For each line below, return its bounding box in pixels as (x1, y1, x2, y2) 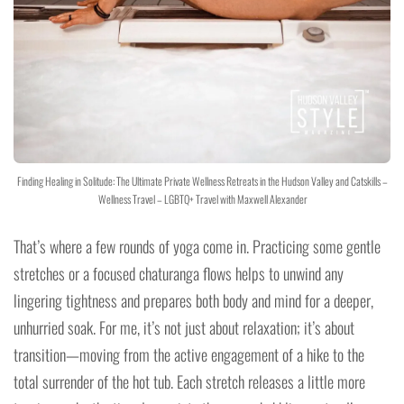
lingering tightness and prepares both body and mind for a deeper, (14, 288, 373, 312)
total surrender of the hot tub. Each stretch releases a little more (14, 369, 365, 393)
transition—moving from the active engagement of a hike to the (14, 342, 364, 366)
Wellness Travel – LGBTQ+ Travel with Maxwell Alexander (96, 190, 308, 207)
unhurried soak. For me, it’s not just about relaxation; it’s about (14, 315, 354, 339)
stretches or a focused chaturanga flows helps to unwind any (14, 261, 344, 285)
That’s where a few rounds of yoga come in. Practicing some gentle (14, 234, 381, 258)
